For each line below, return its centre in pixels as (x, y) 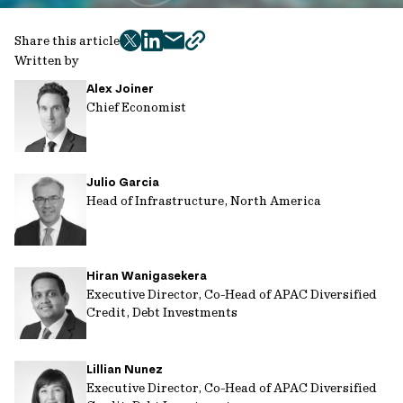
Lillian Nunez (125, 369)
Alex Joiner (120, 89)
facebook (182, 50)
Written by (46, 60)
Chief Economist (136, 107)
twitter (153, 50)
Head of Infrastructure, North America (204, 201)
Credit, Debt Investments (162, 312)
